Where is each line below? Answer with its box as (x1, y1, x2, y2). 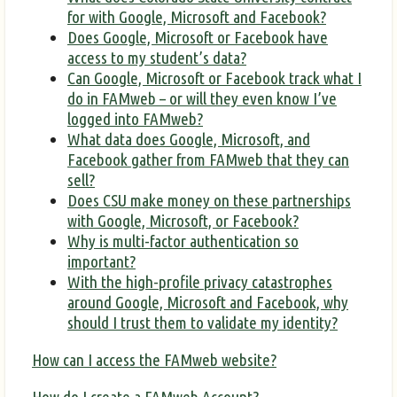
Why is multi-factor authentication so (67, 230, 299, 251)
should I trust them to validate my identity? (67, 312, 338, 332)
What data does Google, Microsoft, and (67, 128, 310, 149)
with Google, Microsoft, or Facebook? (67, 210, 299, 230)
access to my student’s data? (67, 47, 246, 67)
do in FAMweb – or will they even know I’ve (67, 88, 337, 108)
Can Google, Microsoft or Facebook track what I (67, 67, 362, 88)
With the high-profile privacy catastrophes (67, 271, 332, 292)
